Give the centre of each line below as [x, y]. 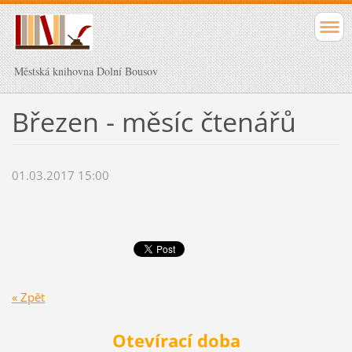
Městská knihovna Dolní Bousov [86, 71]
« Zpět [28, 297]
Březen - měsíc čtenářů [154, 121]
